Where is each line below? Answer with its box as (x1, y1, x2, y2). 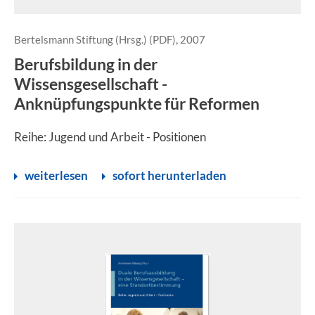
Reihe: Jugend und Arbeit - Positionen (14, 129, 206, 144)
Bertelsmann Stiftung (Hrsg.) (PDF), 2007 (14, 33, 205, 46)
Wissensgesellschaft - (14, 74, 167, 94)
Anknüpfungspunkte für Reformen (14, 94, 259, 113)
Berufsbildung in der (14, 54, 157, 74)
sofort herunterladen (112, 168, 226, 183)
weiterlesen (25, 168, 88, 183)
